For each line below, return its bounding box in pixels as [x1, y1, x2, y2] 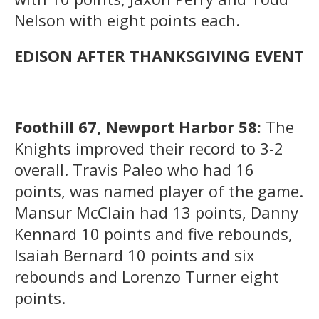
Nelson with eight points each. [14, 9, 240, 31]
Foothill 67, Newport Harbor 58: [14, 115, 261, 137]
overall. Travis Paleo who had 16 [14, 158, 254, 180]
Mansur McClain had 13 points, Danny [14, 201, 298, 223]
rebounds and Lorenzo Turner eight [14, 265, 279, 287]
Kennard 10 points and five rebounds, [14, 222, 293, 244]
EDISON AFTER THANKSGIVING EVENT [14, 44, 304, 66]
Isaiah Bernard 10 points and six [14, 244, 255, 266]
